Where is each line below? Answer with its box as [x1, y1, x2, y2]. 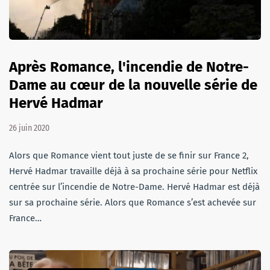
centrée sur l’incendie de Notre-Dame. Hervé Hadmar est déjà [9, 181, 260, 193]
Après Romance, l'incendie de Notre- [9, 58, 249, 76]
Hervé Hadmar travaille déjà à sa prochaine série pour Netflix [9, 166, 257, 177]
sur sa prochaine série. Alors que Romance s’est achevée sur [9, 197, 256, 209]
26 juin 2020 [9, 123, 49, 134]
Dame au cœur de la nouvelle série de [9, 77, 257, 94]
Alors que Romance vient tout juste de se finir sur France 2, [9, 150, 249, 162]
